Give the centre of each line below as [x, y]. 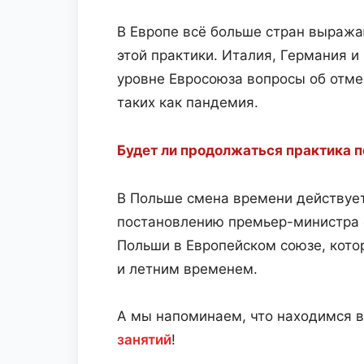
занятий [144, 340]
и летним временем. [187, 269]
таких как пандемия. [188, 102]
